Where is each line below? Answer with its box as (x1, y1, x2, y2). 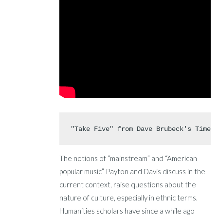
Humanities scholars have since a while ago (59, 206, 195, 216)
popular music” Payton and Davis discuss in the (59, 167, 206, 176)
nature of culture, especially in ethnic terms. (59, 193, 198, 202)
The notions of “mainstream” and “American (59, 154, 198, 163)
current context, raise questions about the (59, 180, 197, 189)
